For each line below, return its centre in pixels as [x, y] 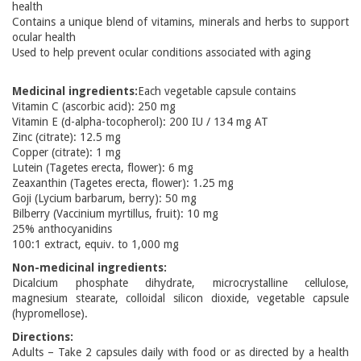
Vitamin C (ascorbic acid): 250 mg [94, 106]
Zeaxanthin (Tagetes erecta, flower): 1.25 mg [123, 183]
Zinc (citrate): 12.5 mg [66, 137]
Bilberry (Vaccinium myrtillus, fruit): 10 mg [115, 214]
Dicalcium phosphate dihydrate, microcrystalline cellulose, [180, 283]
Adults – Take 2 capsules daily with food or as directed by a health [180, 352]
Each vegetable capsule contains [217, 91]
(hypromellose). [50, 313]
